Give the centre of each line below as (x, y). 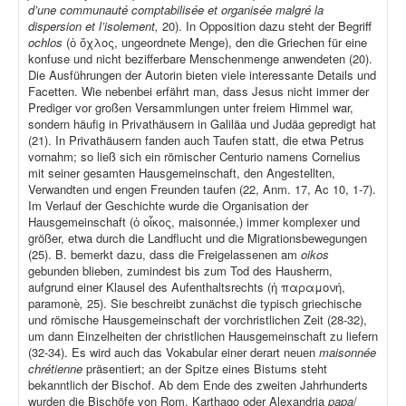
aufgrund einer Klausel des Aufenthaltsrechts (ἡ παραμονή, (187, 287)
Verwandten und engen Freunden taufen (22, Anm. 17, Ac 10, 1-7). (202, 189)
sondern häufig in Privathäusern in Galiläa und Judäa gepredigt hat (202, 124)
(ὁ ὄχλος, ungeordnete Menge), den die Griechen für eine (217, 43)
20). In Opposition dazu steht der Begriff (267, 26)
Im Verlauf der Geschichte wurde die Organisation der (168, 206)
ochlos (47, 43)
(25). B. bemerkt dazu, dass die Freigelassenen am (164, 255)
